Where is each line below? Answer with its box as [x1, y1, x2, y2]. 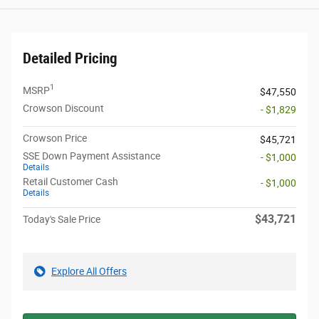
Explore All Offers [51, 265, 127, 277]
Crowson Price [23, 132, 87, 144]
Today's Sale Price [23, 213, 100, 225]
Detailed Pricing [23, 49, 117, 67]
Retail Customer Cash [23, 175, 118, 187]
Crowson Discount [23, 102, 104, 114]
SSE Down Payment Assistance [23, 150, 160, 162]
